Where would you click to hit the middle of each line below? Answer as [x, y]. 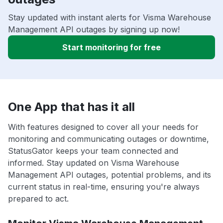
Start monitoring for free [111, 48]
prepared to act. [38, 199]
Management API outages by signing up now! [94, 30]
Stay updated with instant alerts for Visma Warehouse [110, 18]
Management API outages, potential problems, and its [110, 175]
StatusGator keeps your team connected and [93, 151]
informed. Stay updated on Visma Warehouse [94, 163]
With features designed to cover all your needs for [103, 127]
